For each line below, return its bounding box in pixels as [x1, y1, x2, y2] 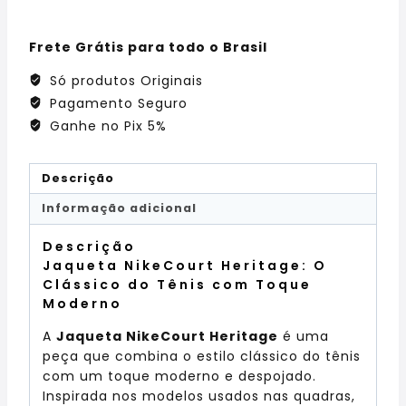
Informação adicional [41, 200, 197, 217]
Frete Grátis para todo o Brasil [29, 37, 267, 56]
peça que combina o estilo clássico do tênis [43, 346, 361, 365]
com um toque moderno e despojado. [43, 366, 316, 385]
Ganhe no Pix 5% [44, 116, 167, 135]
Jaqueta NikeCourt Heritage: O [43, 256, 327, 275]
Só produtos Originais [44, 71, 203, 90]
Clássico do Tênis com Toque [43, 275, 312, 294]
